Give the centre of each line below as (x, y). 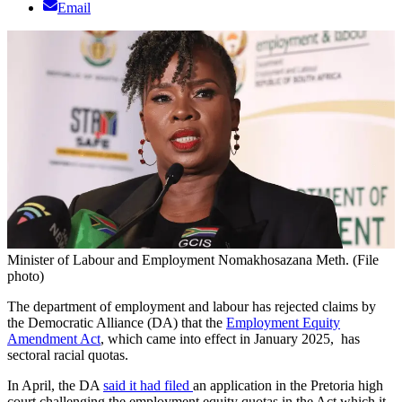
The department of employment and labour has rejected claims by (192, 307)
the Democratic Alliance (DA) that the (117, 323)
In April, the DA (55, 386)
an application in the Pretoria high (288, 386)
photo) (26, 276)
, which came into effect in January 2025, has (230, 339)
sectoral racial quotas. (68, 355)
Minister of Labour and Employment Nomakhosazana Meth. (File (193, 260)
